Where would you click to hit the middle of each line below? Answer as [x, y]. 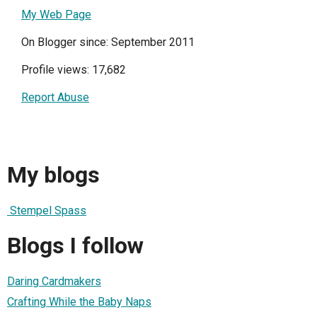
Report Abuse [55, 97]
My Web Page [56, 14]
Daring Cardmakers [54, 281]
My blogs [53, 175]
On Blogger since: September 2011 [108, 42]
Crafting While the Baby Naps [79, 301]
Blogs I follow [75, 246]
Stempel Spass [47, 210]
